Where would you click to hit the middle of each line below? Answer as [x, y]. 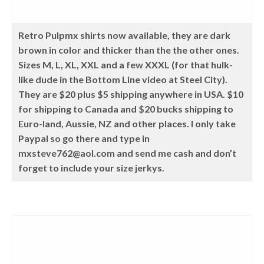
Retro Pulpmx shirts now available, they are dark [125, 35]
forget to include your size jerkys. [92, 168]
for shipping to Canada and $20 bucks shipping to [126, 109]
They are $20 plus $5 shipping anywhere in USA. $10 [131, 94]
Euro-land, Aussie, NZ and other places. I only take [127, 123]
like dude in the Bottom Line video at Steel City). [123, 79]
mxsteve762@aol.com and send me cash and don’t [128, 153]
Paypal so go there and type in [84, 138]
